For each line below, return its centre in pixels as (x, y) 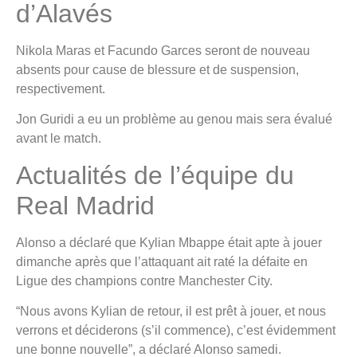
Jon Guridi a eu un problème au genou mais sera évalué (174, 120)
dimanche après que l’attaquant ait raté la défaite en (162, 261)
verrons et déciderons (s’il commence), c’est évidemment (176, 331)
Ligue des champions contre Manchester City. (144, 280)
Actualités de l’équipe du (155, 175)
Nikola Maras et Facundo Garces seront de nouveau (163, 51)
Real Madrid (85, 205)
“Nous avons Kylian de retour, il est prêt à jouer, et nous (171, 312)
